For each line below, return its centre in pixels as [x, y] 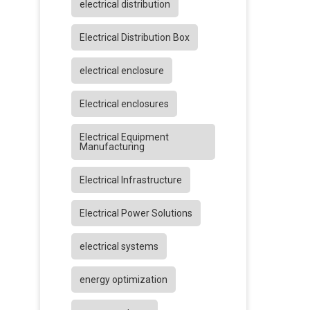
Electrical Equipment [124, 137]
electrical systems [119, 247]
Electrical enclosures [124, 104]
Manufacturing [112, 147]
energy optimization [124, 280]
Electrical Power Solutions [136, 213]
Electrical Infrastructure [131, 180]
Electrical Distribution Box [135, 38]
